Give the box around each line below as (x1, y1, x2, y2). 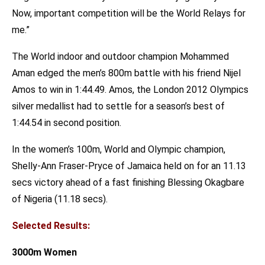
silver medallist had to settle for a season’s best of (12, 101, 225, 112)
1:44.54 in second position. (12, 117, 121, 129)
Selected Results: (12, 220, 90, 232)
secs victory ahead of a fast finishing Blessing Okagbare (12, 177, 244, 189)
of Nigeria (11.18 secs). (12, 193, 108, 205)
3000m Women (12, 247, 77, 258)
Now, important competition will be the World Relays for (12, 8, 245, 20)
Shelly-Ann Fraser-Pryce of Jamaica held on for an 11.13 (12, 160, 246, 172)
